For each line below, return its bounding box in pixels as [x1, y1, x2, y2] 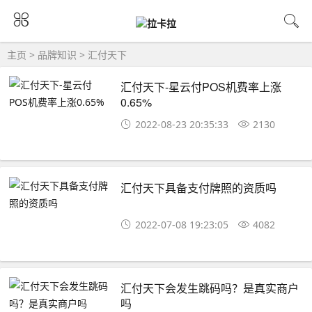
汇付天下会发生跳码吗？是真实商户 [120, 280, 299, 297]
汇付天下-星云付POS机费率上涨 [120, 79, 282, 95]
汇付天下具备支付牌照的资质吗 [120, 179, 277, 196]
